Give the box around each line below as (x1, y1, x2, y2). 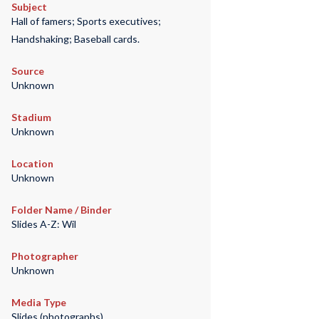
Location (11, 157, 53, 170)
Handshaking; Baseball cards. (11, 33, 140, 46)
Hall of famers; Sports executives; (11, 15, 161, 28)
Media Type (11, 296, 66, 309)
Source (11, 65, 44, 78)
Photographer (11, 250, 78, 263)
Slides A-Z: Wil (11, 218, 76, 231)
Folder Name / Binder (11, 204, 112, 216)
